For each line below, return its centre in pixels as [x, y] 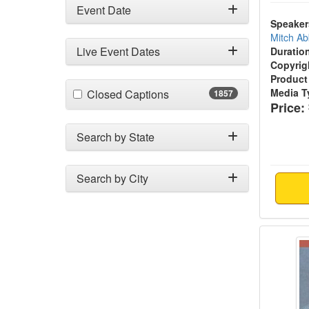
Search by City [112, 178]
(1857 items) [199, 93]
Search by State [116, 137]
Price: [288, 108]
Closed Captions [128, 94]
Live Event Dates [118, 51]
